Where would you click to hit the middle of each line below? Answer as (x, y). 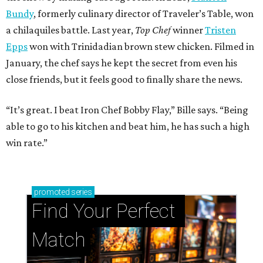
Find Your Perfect (104, 211)
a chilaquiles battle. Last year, (70, 30)
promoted (52, 192)
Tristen (220, 30)
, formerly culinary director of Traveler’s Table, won (144, 14)
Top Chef (153, 30)
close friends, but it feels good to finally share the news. (124, 80)
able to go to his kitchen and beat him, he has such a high (128, 127)
